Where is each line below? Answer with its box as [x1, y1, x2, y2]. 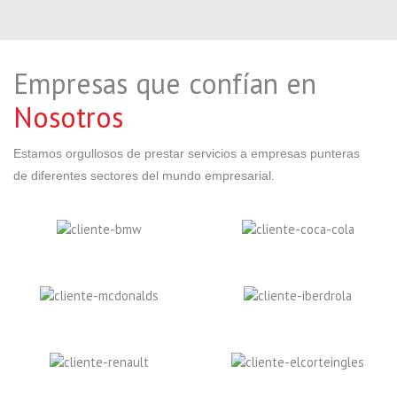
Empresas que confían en [13, 65, 316, 103]
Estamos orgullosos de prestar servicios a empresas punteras [13, 146, 360, 161]
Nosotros [13, 98, 123, 136]
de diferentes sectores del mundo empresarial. [13, 168, 275, 183]
